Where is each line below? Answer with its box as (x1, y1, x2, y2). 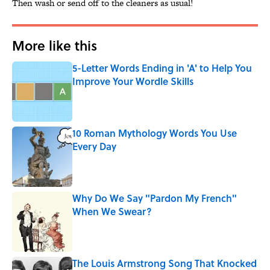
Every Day (72, 139, 116, 154)
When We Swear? (72, 204, 152, 219)
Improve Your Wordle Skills (72, 74, 193, 89)
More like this (12, 36, 97, 55)
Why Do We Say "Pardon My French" (72, 191, 237, 206)
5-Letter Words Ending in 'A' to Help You (72, 61, 252, 75)
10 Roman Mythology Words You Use (72, 126, 237, 140)
